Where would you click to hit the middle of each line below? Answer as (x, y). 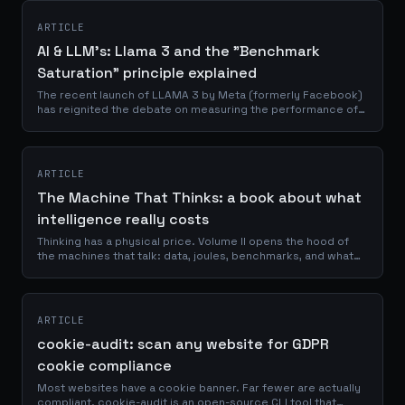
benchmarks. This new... (103, 138)
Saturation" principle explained (147, 73)
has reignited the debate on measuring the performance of (198, 109)
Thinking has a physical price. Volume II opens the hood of (193, 241)
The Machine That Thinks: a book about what (199, 198)
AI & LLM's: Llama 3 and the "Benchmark (179, 51)
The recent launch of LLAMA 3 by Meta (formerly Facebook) (200, 95)
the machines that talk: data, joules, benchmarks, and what (195, 256)
